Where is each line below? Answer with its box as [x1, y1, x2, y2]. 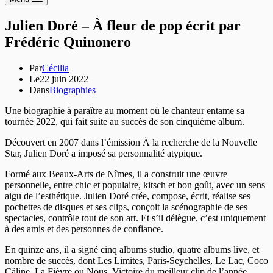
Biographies [49, 84, 96, 95]
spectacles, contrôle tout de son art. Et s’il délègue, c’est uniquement [5, 212, 266, 223]
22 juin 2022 [40, 73, 88, 84]
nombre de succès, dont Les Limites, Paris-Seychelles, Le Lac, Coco [5, 255, 268, 266]
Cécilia [42, 62, 69, 73]
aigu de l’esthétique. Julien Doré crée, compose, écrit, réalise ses [5, 190, 250, 201]
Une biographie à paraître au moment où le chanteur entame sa [5, 105, 244, 116]
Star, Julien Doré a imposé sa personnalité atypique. [5, 147, 202, 158]
